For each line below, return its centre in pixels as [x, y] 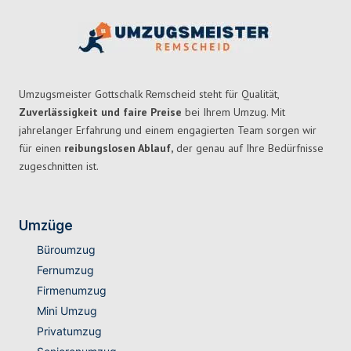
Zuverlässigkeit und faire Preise [100, 112]
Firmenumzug [71, 291]
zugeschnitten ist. [59, 166]
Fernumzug [65, 270]
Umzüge [46, 226]
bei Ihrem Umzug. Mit [233, 112]
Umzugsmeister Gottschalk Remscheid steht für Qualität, [149, 94]
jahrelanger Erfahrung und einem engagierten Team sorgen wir [168, 130]
